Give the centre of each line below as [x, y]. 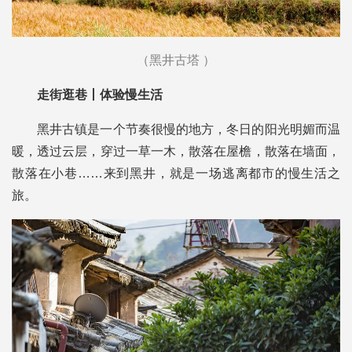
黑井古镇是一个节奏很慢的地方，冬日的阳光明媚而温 [189, 129]
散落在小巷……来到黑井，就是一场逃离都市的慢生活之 [176, 173]
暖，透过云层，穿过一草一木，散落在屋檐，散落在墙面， [176, 151]
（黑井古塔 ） [176, 60]
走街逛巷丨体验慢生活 [100, 94]
